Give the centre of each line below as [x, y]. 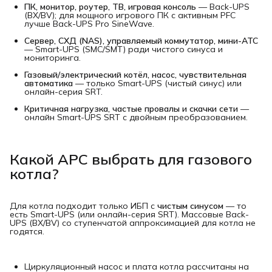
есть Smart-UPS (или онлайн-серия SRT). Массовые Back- [129, 214]
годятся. [27, 231]
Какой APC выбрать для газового [131, 159]
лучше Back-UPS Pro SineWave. [89, 24]
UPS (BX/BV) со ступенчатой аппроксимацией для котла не [133, 223]
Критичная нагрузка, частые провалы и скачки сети [131, 109]
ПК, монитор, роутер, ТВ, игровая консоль [110, 7]
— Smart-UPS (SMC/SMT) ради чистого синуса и [124, 49]
